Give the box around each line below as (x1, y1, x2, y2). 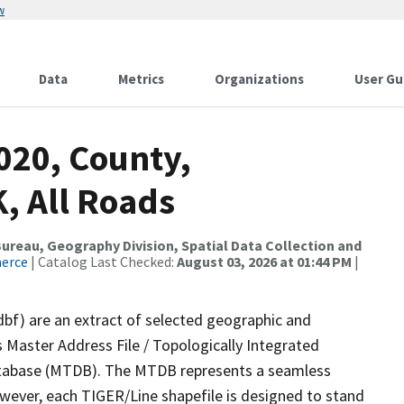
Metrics (118, 70, 164, 87)
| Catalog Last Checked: (28, 252, 177, 271)
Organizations (215, 70, 304, 87)
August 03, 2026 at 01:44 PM (177, 252, 352, 271)
